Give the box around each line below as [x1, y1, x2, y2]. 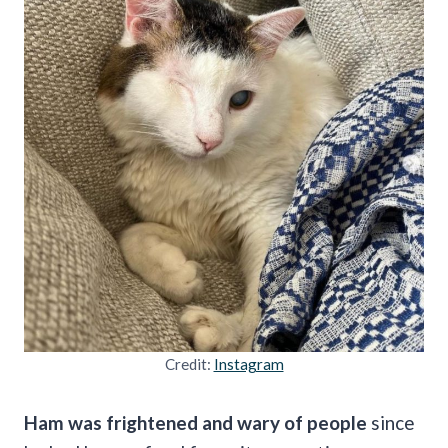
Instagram [213, 354, 284, 373]
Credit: [164, 354, 214, 373]
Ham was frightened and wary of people [24, 410, 367, 434]
